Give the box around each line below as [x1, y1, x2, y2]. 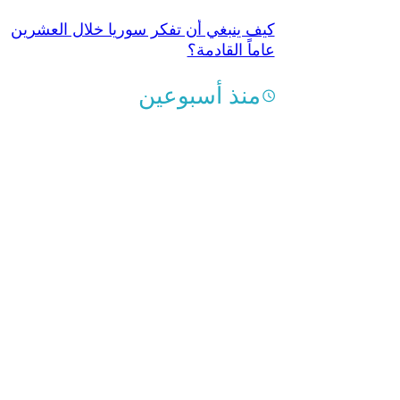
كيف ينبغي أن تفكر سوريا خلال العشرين [10, 21, 275, 38]
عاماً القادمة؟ [187, 41, 275, 59]
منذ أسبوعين [137, 82, 261, 109]
